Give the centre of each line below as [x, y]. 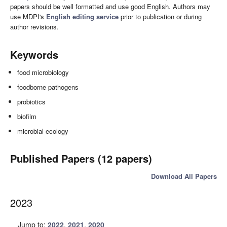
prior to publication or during [160, 16]
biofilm [27, 116]
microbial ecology [43, 131]
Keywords [34, 54]
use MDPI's [28, 16]
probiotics [32, 101]
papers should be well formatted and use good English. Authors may [110, 6]
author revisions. [34, 26]
